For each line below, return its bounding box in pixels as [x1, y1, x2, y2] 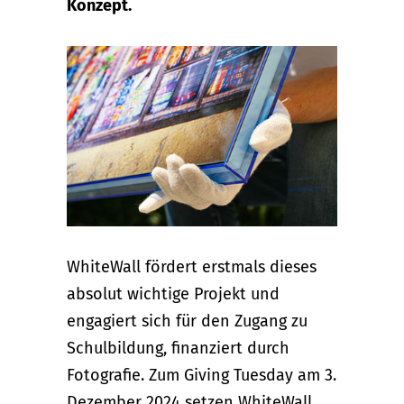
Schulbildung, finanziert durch [67, 337, 289, 358]
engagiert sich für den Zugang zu [67, 310, 308, 331]
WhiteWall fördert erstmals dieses [67, 256, 317, 277]
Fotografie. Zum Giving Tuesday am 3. [67, 364, 336, 385]
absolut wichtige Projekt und [67, 283, 280, 304]
